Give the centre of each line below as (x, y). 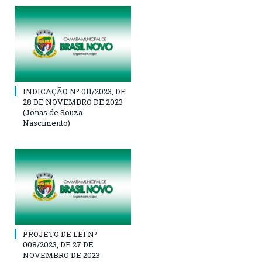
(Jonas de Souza (53, 113)
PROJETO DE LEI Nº (60, 234)
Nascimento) (46, 123)
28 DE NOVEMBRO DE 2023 (73, 102)
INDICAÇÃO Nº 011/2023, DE (74, 92)
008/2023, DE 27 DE (58, 245)
